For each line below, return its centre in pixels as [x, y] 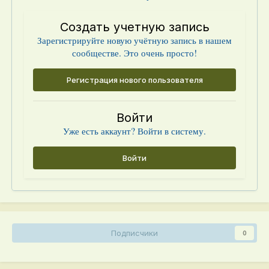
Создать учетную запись [134, 27]
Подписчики [134, 233]
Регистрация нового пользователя [134, 80]
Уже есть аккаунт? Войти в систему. [134, 131]
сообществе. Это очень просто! [134, 53]
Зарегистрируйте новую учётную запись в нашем [134, 41]
